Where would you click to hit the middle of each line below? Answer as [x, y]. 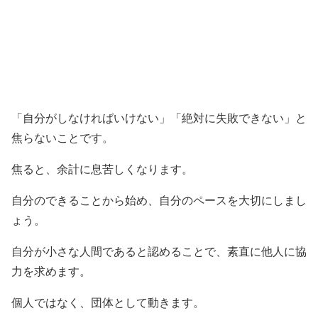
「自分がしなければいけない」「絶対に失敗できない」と [159, 118]
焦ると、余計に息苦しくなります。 [102, 169]
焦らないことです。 [62, 138]
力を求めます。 [51, 272]
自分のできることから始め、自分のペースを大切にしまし [159, 201]
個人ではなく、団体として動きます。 [108, 303]
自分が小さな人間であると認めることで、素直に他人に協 [159, 252]
